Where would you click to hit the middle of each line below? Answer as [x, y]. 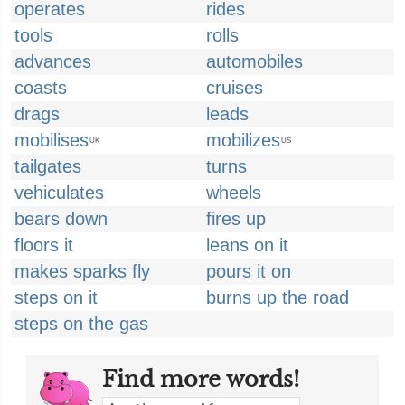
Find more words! [201, 379]
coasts [41, 88]
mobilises [52, 140]
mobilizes [243, 140]
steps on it [56, 297]
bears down [61, 219]
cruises [235, 88]
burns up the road [278, 297]
